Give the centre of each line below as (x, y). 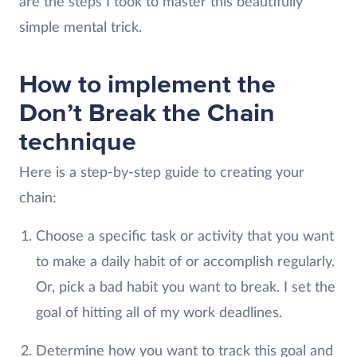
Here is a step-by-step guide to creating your (162, 173)
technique (78, 142)
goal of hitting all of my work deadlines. (159, 313)
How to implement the (147, 85)
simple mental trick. (82, 28)
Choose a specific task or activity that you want (184, 237)
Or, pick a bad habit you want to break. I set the (185, 288)
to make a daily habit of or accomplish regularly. (185, 262)
